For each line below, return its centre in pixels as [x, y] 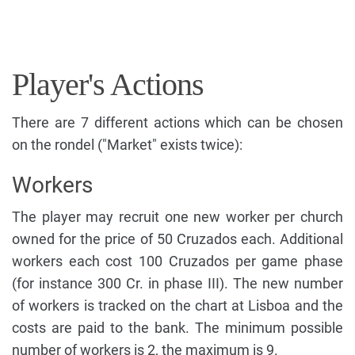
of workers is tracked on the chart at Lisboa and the [177, 306]
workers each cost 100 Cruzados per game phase [177, 261]
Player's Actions [108, 85]
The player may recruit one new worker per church [177, 217]
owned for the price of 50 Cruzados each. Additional [177, 239]
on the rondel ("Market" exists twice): [127, 145]
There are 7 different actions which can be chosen [177, 123]
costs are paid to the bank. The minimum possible [177, 328]
